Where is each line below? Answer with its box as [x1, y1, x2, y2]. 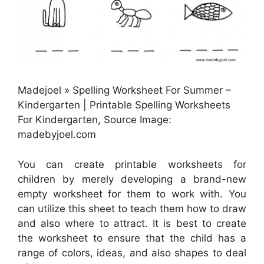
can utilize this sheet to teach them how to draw [18, 202, 246, 214]
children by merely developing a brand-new [18, 173, 246, 185]
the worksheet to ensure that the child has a [18, 232, 246, 244]
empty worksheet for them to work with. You [18, 187, 246, 200]
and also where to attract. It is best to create [18, 217, 246, 229]
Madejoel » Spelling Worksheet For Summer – [18, 84, 231, 97]
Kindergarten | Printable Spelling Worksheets [18, 99, 230, 111]
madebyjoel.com [18, 128, 96, 141]
